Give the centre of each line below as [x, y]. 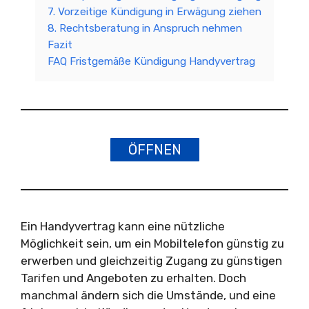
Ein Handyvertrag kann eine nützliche [123, 226]
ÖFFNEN [154, 150]
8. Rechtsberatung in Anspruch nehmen [145, 28]
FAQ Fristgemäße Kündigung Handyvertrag [151, 61]
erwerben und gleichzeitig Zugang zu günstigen [151, 261]
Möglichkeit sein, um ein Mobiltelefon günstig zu [152, 243]
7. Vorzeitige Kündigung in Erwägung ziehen [154, 12]
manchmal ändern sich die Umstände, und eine [148, 295]
